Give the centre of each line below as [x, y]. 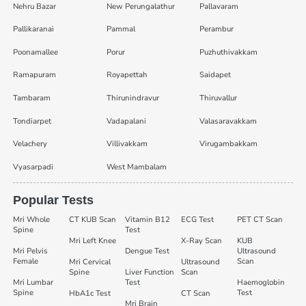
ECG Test [198, 219]
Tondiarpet [32, 121]
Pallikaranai [33, 29]
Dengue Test [147, 251]
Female [25, 261]
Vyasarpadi [33, 167]
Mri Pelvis [30, 251]
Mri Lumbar [33, 282]
